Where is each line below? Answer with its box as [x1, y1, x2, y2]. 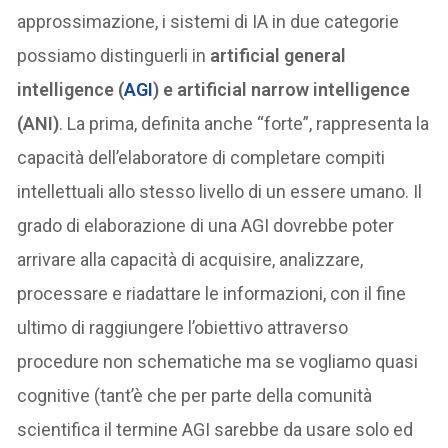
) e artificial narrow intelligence [153, 79, 411, 101]
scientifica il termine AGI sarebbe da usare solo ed [17, 419, 414, 441]
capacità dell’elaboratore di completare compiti [17, 147, 386, 169]
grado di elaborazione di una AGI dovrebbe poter [17, 215, 395, 237]
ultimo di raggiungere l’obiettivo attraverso [17, 317, 349, 339]
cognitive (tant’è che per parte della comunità [17, 385, 373, 407]
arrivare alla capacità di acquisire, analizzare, [17, 249, 364, 271]
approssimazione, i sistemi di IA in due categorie [17, 11, 400, 33]
